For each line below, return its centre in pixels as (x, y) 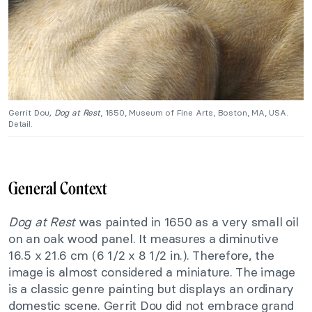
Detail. (21, 124)
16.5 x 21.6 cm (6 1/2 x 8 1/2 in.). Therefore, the (141, 255)
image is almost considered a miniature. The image (152, 272)
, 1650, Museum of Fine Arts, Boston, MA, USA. (194, 112)
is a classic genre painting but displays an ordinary (151, 289)
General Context (58, 188)
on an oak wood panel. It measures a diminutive (143, 239)
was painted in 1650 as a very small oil (188, 222)
